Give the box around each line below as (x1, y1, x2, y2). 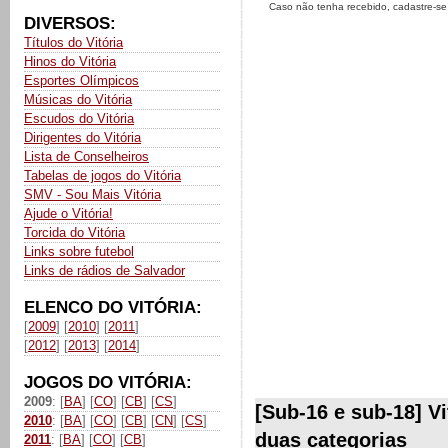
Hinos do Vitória (24, 54, 116, 69)
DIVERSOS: (24, 14, 116, 33)
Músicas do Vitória (24, 92, 132, 107)
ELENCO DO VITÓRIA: (24, 298, 202, 317)
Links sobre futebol (24, 244, 134, 259)
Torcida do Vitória (24, 225, 125, 240)
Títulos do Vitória (24, 35, 123, 50)
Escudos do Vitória (24, 111, 134, 126)
